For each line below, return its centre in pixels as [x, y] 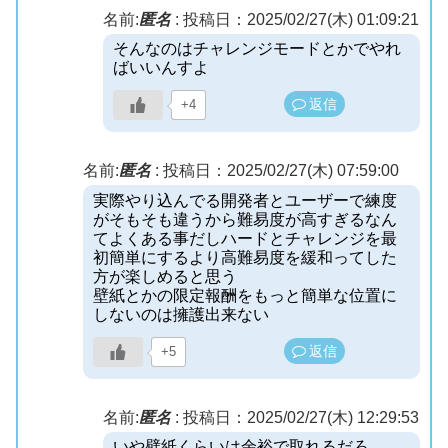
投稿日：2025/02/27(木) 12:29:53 [301, 417]
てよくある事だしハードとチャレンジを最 [245, 238]
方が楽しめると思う [165, 276]
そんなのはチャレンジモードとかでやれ [257, 49]
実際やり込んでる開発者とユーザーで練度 [245, 200]
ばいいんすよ [161, 68]
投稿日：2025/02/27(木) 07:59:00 [281, 171]
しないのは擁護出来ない [181, 314]
